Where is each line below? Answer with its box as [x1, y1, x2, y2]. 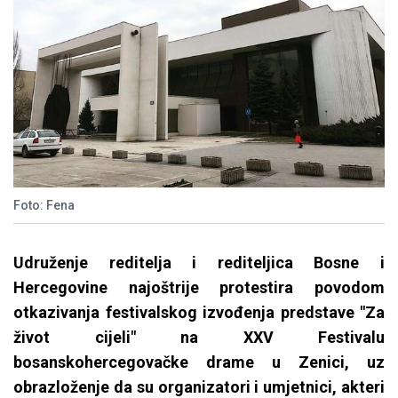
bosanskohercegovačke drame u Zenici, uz [13, 353, 385, 372]
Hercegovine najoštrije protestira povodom [13, 278, 385, 298]
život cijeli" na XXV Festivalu [13, 328, 385, 347]
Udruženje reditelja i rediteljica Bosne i [13, 253, 385, 273]
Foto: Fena [13, 198, 75, 213]
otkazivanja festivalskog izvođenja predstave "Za [13, 303, 385, 322]
